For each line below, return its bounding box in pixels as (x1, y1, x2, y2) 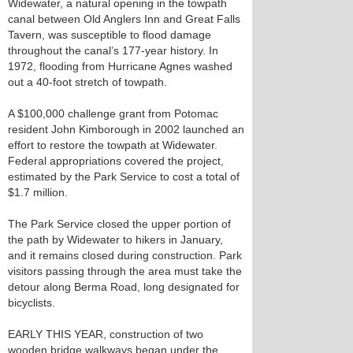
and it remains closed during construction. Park (8, 249, 242, 262)
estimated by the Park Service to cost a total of (8, 170, 240, 183)
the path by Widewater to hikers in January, (8, 233, 223, 246)
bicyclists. (8, 296, 55, 309)
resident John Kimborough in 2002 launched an (8, 123, 244, 136)
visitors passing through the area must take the (8, 265, 242, 277)
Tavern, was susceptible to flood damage (8, 28, 211, 41)
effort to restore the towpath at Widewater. (8, 139, 217, 151)
